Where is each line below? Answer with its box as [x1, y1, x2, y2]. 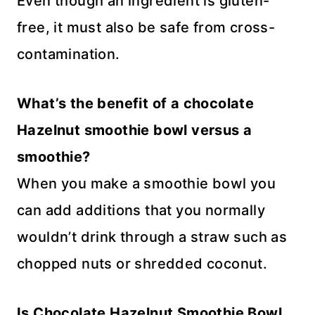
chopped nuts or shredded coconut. [17, 255, 268, 273]
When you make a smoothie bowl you [17, 175, 276, 193]
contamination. [17, 46, 120, 63]
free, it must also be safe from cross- [17, 19, 276, 37]
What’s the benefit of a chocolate [17, 95, 255, 112]
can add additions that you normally [17, 202, 265, 219]
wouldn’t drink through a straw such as [17, 229, 288, 246]
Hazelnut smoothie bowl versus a [17, 122, 252, 139]
